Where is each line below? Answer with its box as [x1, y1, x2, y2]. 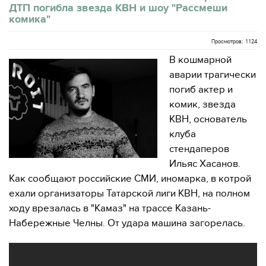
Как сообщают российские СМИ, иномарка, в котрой [9, 173, 251, 185]
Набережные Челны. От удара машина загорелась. [9, 217, 245, 229]
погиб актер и [169, 84, 233, 96]
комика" [9, 13, 50, 25]
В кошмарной [169, 54, 232, 66]
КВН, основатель [169, 113, 247, 125]
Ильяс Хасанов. [169, 158, 240, 170]
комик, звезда [169, 99, 236, 110]
